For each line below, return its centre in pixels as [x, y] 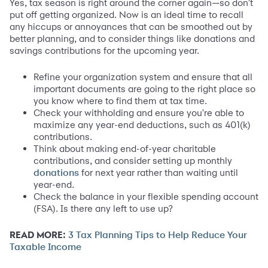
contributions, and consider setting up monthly [133, 160]
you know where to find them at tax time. [120, 100]
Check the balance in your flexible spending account [146, 196]
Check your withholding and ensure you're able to [139, 112]
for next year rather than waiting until [159, 172]
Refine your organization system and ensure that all [143, 77]
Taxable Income [45, 247]
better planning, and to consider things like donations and [132, 38]
